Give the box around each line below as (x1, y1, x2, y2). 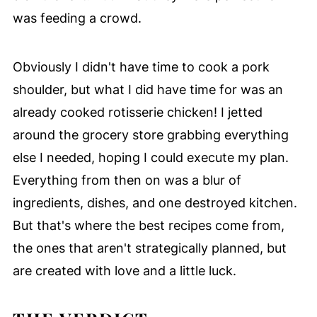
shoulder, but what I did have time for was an (12, 82, 283, 98)
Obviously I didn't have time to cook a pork (12, 59, 270, 75)
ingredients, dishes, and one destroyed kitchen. (12, 195, 297, 211)
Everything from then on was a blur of (12, 173, 241, 188)
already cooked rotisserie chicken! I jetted (12, 105, 263, 120)
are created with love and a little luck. (12, 263, 236, 279)
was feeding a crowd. (12, 11, 142, 26)
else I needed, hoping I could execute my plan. (12, 150, 289, 166)
